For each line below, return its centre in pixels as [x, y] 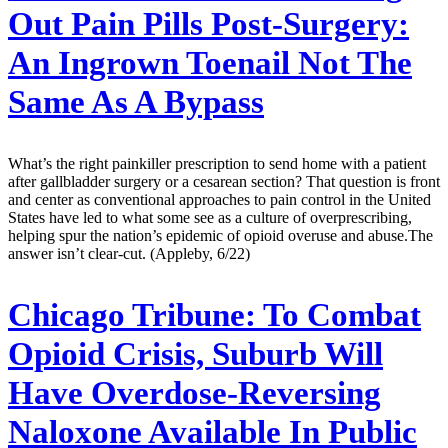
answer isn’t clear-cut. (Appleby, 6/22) [129, 254]
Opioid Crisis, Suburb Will [195, 353]
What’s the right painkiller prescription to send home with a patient [217, 164]
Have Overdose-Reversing [194, 392]
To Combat [338, 314]
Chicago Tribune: [132, 314]
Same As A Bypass [136, 102]
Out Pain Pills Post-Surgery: [208, 24]
